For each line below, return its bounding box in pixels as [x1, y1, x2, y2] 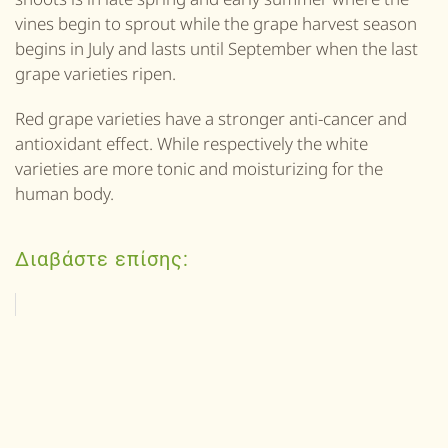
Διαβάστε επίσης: [15, 247, 189, 271]
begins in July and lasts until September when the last [15, 37, 418, 60]
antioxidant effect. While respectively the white [15, 132, 368, 155]
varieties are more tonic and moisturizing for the [15, 157, 383, 180]
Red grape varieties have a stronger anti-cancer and [15, 107, 407, 130]
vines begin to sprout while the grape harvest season [15, 12, 417, 35]
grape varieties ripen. [15, 62, 176, 85]
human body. [15, 182, 114, 205]
